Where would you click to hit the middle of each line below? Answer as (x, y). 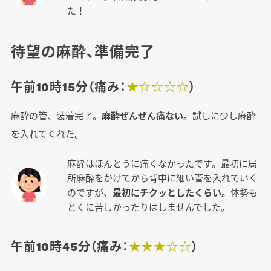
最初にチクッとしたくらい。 (171, 192)
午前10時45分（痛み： (70, 246)
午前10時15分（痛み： (68, 87)
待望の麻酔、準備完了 (83, 51)
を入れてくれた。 (47, 134)
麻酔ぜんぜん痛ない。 (147, 116)
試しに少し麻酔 (224, 116)
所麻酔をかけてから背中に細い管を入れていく (162, 178)
